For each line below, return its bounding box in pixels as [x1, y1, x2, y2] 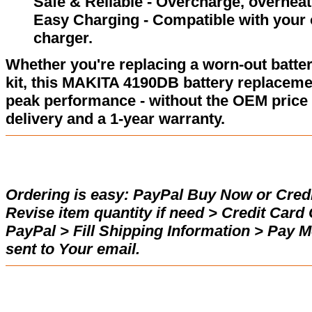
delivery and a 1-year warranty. [6, 110, 225, 128]
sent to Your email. [6, 240, 140, 258]
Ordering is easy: [6, 186, 129, 204]
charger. [33, 29, 93, 47]
